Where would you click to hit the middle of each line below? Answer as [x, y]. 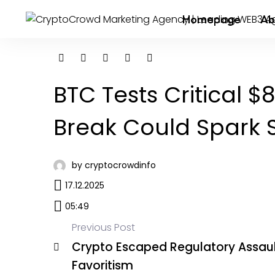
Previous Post [103, 227]
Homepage [211, 19]
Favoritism [103, 265]
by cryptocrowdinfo [114, 165]
